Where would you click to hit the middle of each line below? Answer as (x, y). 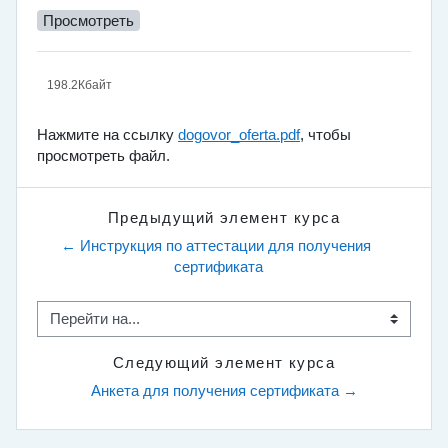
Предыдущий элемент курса (224, 218)
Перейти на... (81, 327)
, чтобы (325, 135)
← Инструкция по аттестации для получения (216, 246)
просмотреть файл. (103, 156)
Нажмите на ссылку (107, 135)
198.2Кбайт (79, 85)
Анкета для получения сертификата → (224, 391)
